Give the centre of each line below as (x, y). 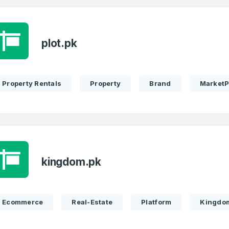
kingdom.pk (71, 162)
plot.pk (59, 43)
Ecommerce (23, 202)
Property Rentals (32, 83)
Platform (156, 202)
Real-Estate (92, 202)
